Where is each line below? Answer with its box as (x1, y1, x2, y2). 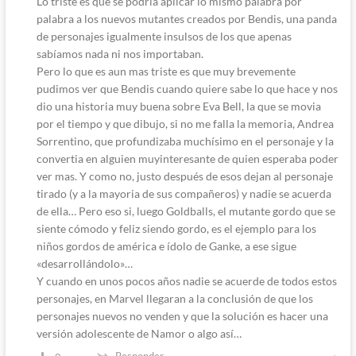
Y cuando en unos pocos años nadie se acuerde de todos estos (36, 274, 337, 288)
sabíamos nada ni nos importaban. (36, 47, 203, 61)
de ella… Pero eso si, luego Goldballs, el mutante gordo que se (36, 204, 335, 219)
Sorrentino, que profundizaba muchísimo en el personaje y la (36, 134, 334, 149)
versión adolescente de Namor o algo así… (36, 327, 242, 341)
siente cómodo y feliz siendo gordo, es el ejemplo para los (36, 222, 316, 236)
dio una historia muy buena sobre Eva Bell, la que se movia (36, 99, 321, 114)
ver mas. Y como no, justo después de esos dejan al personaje (36, 169, 333, 184)
